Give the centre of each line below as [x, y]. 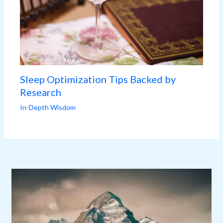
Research [41, 92]
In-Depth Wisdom [48, 107]
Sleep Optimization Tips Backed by [98, 79]
